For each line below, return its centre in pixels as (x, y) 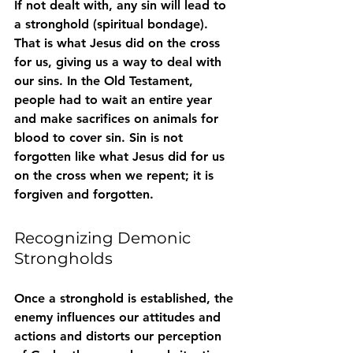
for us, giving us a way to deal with (120, 61)
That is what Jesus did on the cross (119, 43)
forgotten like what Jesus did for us (121, 156)
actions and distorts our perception (120, 336)
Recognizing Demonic (104, 238)
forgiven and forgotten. (84, 194)
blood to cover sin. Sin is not (100, 137)
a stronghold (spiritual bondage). (113, 24)
